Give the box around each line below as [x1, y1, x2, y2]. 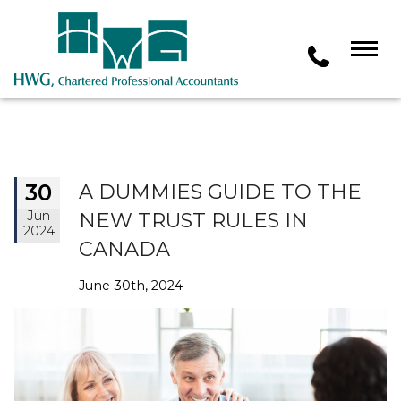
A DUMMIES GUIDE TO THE [79, 179, 362, 204]
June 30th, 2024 [79, 277, 183, 294]
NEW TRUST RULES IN [79, 208, 308, 233]
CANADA [79, 236, 170, 261]
